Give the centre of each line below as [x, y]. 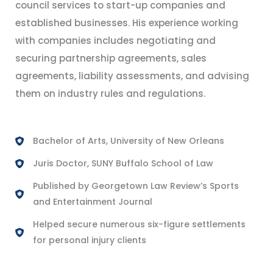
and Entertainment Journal [92, 202]
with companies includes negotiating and [115, 41]
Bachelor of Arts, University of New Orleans [128, 141]
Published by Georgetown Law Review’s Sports [136, 186]
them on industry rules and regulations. [110, 94]
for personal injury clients [89, 240]
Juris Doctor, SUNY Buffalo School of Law [123, 164]
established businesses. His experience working [127, 23]
